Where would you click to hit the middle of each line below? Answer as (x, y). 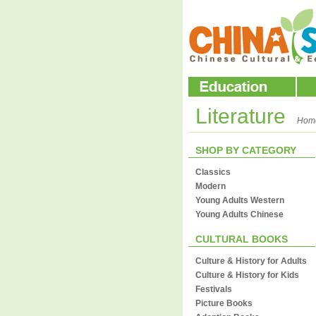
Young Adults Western (240, 200)
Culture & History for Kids (247, 275)
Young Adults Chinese (239, 214)
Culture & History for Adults (251, 261)
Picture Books (224, 303)
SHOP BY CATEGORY (246, 150)
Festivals (214, 289)
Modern (211, 186)
